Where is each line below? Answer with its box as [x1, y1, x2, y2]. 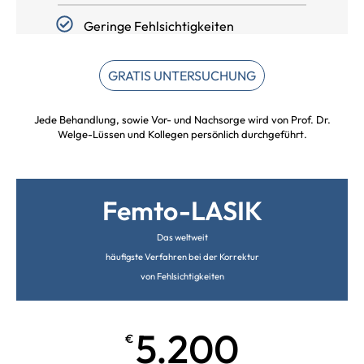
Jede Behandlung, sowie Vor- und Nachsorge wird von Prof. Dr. [33, 113, 331, 127]
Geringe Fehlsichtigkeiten [83, 18, 234, 35]
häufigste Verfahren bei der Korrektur [105, 251, 259, 263]
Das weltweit [156, 232, 208, 244]
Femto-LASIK [102, 194, 262, 227]
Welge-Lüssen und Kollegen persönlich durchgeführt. [57, 128, 307, 141]
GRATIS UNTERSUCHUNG [108, 67, 256, 84]
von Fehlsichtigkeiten [140, 271, 224, 283]
